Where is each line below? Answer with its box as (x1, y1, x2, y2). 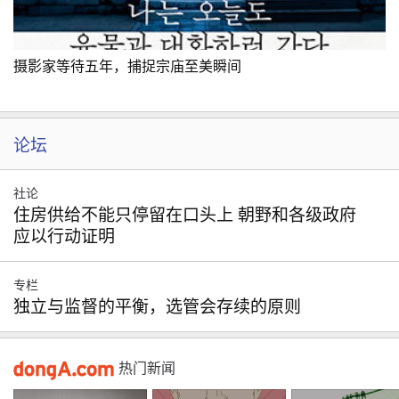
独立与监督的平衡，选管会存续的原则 (13, 297, 301, 316)
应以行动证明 (13, 227, 115, 246)
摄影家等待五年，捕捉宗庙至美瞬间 (13, 59, 241, 74)
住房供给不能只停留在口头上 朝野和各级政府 (13, 206, 356, 224)
